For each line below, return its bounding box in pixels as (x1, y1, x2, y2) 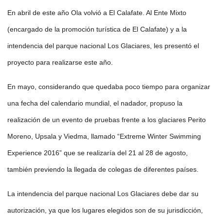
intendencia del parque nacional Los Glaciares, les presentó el (7, 42, 199, 50)
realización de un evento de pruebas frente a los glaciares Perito (7, 116, 206, 124)
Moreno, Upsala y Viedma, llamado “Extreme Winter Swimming (7, 132, 201, 141)
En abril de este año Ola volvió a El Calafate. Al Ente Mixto (7, 9, 186, 17)
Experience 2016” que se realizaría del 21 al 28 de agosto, (7, 149, 188, 157)
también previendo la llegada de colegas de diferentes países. (7, 165, 199, 174)
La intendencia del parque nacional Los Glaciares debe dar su (7, 190, 199, 198)
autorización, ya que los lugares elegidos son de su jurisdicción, (7, 206, 203, 215)
